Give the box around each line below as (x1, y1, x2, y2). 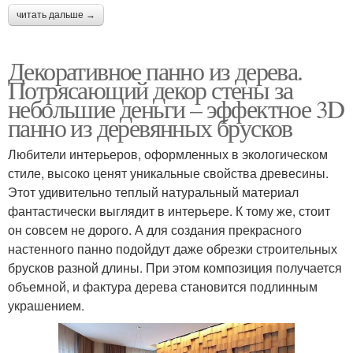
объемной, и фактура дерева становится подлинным (8, 277, 318, 295)
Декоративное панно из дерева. (8, 53, 303, 87)
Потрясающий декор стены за (8, 72, 293, 106)
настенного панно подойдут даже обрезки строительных (8, 239, 337, 258)
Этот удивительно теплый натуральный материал (8, 182, 299, 201)
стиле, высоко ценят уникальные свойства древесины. (8, 163, 329, 182)
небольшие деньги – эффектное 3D (8, 91, 344, 125)
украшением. (8, 295, 84, 314)
